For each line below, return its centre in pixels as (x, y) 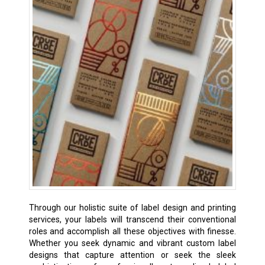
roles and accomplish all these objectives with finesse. (132, 231)
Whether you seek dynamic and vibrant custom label (132, 243)
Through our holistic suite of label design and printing (132, 207)
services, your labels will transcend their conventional (132, 219)
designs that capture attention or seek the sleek (132, 255)
